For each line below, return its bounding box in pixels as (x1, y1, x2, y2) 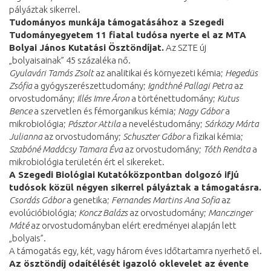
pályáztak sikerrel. (9, 4, 80, 15)
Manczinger (208, 207, 252, 218)
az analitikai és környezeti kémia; (94, 67, 225, 78)
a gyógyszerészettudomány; (32, 80, 148, 91)
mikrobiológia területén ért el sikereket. (9, 156, 165, 167)
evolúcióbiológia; (9, 207, 79, 218)
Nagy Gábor (178, 105, 223, 116)
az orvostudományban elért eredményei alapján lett (29, 220, 237, 230)
